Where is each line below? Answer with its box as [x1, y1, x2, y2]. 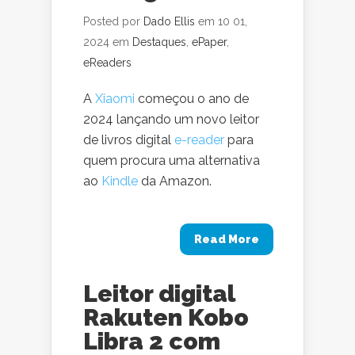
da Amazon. [138, 174, 212, 189]
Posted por [83, 15, 143, 28]
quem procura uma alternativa [83, 153, 260, 168]
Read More [194, 233, 259, 246]
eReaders [83, 56, 132, 69]
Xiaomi [95, 91, 135, 106]
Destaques [132, 36, 186, 48]
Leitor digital [83, 280, 235, 307]
